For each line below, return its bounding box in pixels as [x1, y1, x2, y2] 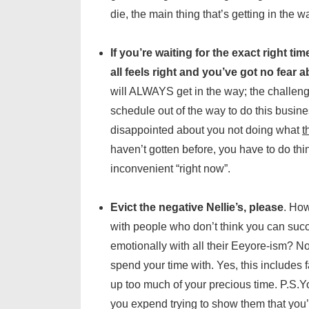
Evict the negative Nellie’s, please [110, 201, 283, 213]
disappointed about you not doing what [110, 123, 302, 136]
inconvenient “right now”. [110, 162, 230, 175]
